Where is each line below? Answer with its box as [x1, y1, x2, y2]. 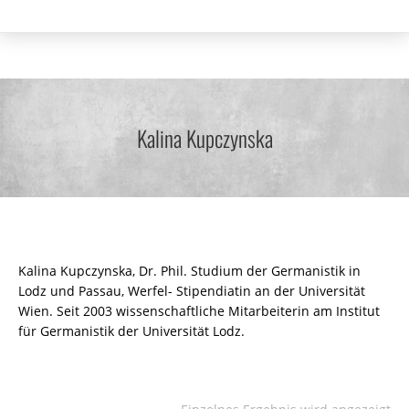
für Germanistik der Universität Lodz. [18, 322, 245, 340]
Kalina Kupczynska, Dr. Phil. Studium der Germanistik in [18, 262, 361, 279]
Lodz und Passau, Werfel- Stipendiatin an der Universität [18, 282, 365, 299]
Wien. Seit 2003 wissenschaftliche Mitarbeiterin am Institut [18, 302, 380, 320]
